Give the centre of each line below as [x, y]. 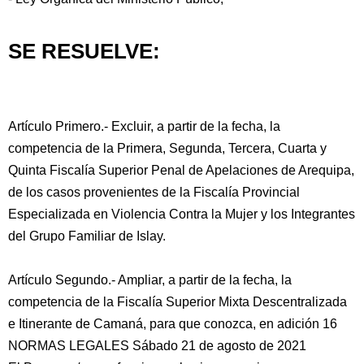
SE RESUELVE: [84, 51]
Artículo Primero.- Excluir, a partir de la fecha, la [144, 126]
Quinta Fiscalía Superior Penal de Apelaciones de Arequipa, [181, 170]
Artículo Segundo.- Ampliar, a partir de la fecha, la [150, 280]
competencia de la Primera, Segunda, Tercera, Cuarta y [167, 148]
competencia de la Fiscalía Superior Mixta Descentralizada [178, 302]
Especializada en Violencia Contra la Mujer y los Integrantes [182, 214]
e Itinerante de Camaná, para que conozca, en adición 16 [173, 324]
